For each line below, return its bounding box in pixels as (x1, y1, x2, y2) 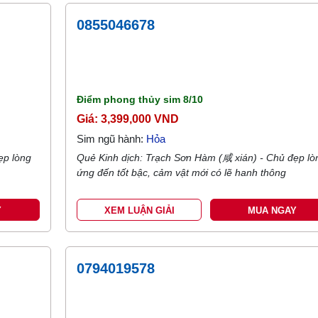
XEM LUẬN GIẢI (104, 205, 175, 216)
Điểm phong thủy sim (77, 94, 184, 105)
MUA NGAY (248, 205, 297, 216)
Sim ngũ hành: (77, 133, 147, 145)
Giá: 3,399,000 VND (77, 113, 180, 125)
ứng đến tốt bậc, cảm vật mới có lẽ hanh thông (77, 167, 287, 178)
